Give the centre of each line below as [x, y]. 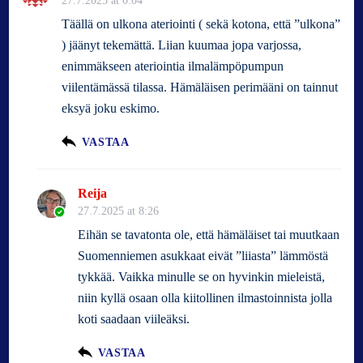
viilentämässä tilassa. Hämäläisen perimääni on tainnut [200, 88]
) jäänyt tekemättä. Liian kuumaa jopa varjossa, [182, 45]
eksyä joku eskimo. [111, 109]
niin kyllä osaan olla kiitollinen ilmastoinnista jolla [205, 298]
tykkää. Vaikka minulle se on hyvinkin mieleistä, [202, 277]
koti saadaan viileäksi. [134, 319]
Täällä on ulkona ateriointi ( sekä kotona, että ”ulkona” [201, 24]
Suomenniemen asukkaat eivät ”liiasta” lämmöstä [203, 256]
